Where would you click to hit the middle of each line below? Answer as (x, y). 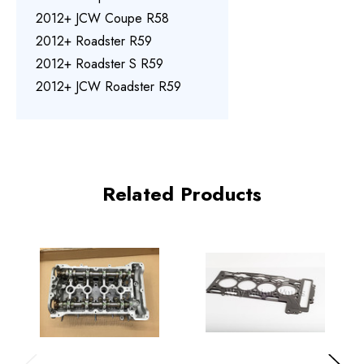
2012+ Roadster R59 (94, 41)
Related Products (182, 194)
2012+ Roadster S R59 (100, 64)
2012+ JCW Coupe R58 (102, 19)
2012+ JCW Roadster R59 (108, 87)
